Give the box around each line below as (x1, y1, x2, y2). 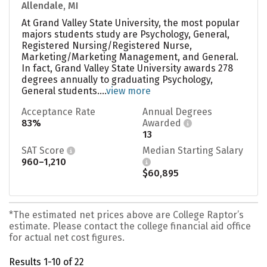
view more (106, 85, 151, 97)
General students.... (21, 85, 106, 97)
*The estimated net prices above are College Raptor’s (9, 209, 244, 221)
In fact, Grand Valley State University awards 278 (21, 62, 233, 74)
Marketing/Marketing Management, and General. (21, 51, 238, 63)
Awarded (142, 117, 184, 129)
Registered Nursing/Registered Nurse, (21, 39, 192, 51)
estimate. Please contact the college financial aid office (9, 220, 251, 232)
